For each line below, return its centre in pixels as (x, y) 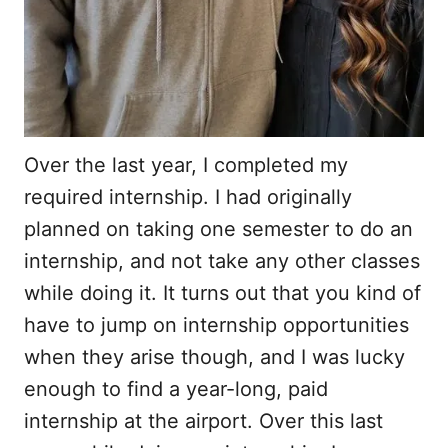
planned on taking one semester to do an (218, 228)
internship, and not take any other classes (222, 260)
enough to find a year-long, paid (176, 388)
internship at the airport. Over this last (203, 420)
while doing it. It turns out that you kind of (222, 292)
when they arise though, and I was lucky (214, 356)
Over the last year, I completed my (186, 164)
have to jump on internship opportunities (216, 324)
